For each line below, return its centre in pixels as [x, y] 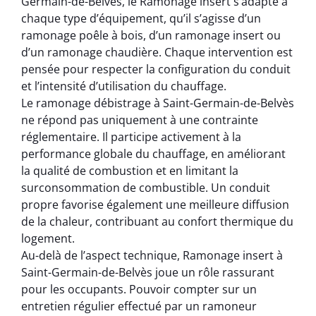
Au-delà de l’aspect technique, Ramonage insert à [152, 256]
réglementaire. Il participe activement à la [131, 137]
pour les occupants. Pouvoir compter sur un [139, 290]
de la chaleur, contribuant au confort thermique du [157, 222]
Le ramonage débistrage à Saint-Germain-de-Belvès [158, 103]
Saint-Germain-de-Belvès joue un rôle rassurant [148, 273]
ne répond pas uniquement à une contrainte [140, 120]
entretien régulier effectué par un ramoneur [139, 306]
